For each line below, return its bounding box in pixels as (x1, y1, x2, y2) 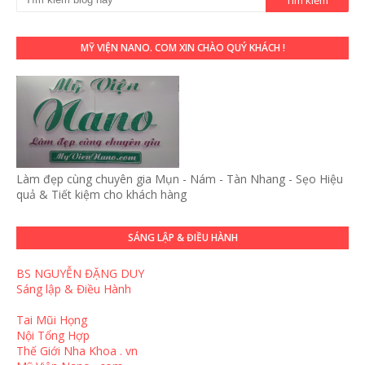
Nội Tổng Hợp (16, 327, 90, 343)
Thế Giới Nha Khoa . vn (16, 342, 138, 358)
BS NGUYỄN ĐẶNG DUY (16, 265, 144, 281)
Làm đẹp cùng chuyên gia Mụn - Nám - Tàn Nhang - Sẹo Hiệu (16, 170, 343, 187)
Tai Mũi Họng (16, 311, 87, 328)
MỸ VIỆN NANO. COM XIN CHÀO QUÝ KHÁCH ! (80, 40, 285, 55)
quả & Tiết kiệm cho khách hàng (16, 186, 187, 202)
